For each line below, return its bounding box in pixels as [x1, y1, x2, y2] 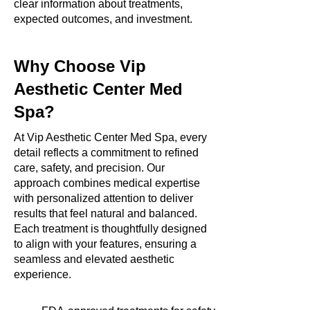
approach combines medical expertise [14, 177, 200, 189]
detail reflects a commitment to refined [14, 147, 199, 158]
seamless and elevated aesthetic [14, 253, 174, 265]
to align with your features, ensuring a [14, 238, 197, 250]
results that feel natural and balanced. [14, 208, 197, 219]
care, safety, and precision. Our [14, 162, 165, 174]
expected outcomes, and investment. [14, 13, 192, 25]
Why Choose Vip [14, 57, 146, 75]
